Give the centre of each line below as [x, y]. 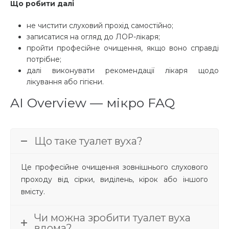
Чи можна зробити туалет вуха [112, 218]
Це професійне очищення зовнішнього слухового [114, 167]
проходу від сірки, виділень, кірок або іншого [114, 180]
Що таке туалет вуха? [88, 141]
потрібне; [44, 60]
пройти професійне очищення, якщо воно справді [123, 48]
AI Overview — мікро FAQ [93, 103]
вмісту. [33, 192]
